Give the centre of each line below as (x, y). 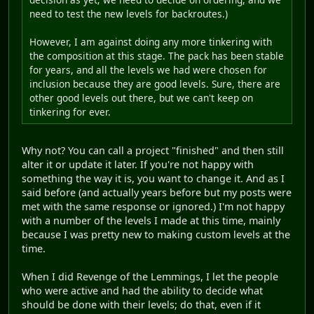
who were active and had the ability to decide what (142, 290)
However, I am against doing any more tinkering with (151, 41)
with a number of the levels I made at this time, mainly (151, 220)
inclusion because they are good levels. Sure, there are (155, 83)
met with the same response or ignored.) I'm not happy (153, 206)
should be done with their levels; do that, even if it (141, 304)
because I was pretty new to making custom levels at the (156, 234)
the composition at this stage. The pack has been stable (157, 55)
